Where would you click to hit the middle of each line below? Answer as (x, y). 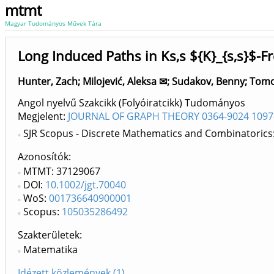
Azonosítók (43, 157)
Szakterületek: (50, 235)
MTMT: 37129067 (62, 172)
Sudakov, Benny (208, 81)
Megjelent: (43, 117)
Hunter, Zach (48, 81)
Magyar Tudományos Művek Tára (53, 23)
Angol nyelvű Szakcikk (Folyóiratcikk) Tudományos (131, 103)
